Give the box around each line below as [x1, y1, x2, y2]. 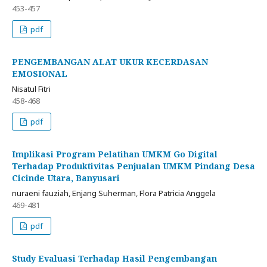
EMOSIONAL [12, 68, 67, 80]
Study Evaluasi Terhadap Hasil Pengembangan [12, 253, 217, 265]
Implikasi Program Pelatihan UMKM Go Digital [12, 148, 218, 160]
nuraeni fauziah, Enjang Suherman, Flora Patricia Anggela [12, 188, 216, 199]
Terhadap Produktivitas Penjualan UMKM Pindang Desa [12, 160, 255, 172]
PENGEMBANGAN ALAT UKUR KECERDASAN [12, 56, 208, 68]
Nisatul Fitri [12, 83, 51, 95]
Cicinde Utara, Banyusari [12, 172, 120, 184]
